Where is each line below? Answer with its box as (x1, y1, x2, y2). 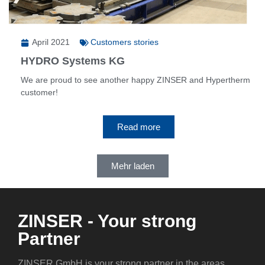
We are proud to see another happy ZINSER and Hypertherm (21, 75, 250, 85)
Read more (117, 121, 160, 132)
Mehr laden (111, 160, 154, 171)
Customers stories (91, 37, 159, 47)
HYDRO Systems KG (21, 55, 125, 67)
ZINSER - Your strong (18, 211, 196, 231)
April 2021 (32, 37, 70, 47)
